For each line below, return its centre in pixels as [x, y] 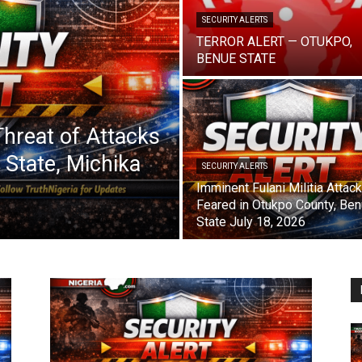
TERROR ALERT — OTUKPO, [274, 42]
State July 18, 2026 [251, 222]
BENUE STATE [236, 59]
